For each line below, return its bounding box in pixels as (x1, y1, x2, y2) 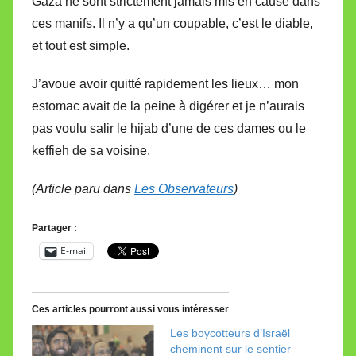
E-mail (60, 244, 88, 257)
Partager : (32, 222, 77, 234)
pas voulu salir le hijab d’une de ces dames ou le (32, 121, 306, 135)
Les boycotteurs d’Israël (170, 326, 290, 339)
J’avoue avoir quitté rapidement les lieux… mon (32, 76, 299, 91)
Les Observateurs (134, 181, 234, 195)
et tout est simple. (32, 38, 130, 52)
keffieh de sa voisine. (32, 143, 150, 157)
